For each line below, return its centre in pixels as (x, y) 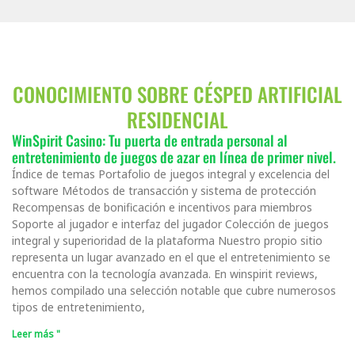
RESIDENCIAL (177, 119)
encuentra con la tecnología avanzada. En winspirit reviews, (165, 273)
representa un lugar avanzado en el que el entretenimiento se (171, 257)
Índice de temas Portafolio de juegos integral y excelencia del (171, 174)
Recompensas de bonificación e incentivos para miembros (162, 207)
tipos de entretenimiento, (78, 307)
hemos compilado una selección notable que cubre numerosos (174, 290)
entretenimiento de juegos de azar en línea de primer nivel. (174, 157)
